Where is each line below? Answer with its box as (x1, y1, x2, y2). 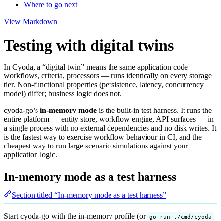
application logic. (4, 150, 57, 159)
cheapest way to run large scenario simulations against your (4, 142, 188, 150)
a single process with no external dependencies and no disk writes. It (4, 124, 216, 133)
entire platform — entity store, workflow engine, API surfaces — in (4, 115, 214, 124)
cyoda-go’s (4, 106, 40, 115)
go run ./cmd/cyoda (149, 213, 212, 220)
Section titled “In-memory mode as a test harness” (12, 191, 166, 200)
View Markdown (4, 17, 57, 26)
